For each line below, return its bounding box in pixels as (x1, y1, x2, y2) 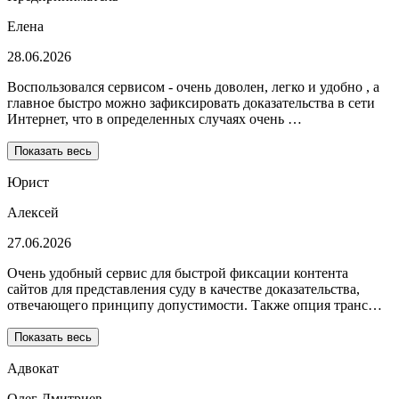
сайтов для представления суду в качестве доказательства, (7, 281, 360, 297)
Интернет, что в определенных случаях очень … (7, 111, 302, 127)
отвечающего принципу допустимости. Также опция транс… (7, 297, 382, 313)
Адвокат (7, 361, 59, 377)
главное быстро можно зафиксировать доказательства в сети (7, 95, 375, 111)
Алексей (7, 205, 59, 221)
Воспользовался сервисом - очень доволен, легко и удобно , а (7, 79, 379, 95)
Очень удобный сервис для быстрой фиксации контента (7, 265, 348, 281)
